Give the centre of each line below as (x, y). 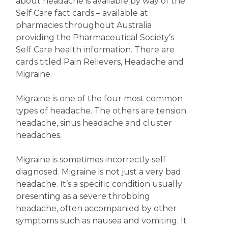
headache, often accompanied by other (96, 208)
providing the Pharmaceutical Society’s (95, 37)
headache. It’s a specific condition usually (99, 184)
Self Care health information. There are (95, 50)
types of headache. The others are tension (101, 111)
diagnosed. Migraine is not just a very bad (98, 172)
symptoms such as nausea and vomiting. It (101, 221)
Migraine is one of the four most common (99, 98)
